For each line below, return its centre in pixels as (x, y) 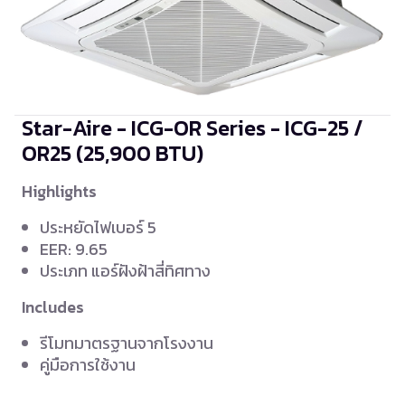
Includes (53, 308)
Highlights (59, 192)
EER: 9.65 (74, 250)
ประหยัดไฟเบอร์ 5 (98, 228)
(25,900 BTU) (140, 154)
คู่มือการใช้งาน (88, 365)
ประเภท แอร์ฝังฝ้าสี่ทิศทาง (125, 271)
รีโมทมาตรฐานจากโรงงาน (127, 344)
